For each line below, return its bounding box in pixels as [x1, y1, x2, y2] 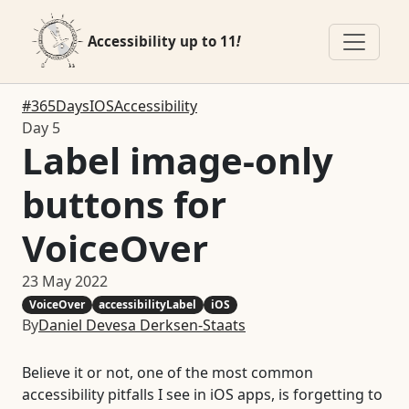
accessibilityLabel [99, 297, 197, 312]
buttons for [22, 179, 226, 229]
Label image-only [22, 135, 333, 185]
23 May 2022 [22, 271, 108, 291]
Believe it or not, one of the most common [22, 362, 313, 383]
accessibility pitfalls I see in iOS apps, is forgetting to [22, 384, 383, 405]
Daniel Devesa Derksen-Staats [38, 315, 246, 336]
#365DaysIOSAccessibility [22, 96, 197, 116]
